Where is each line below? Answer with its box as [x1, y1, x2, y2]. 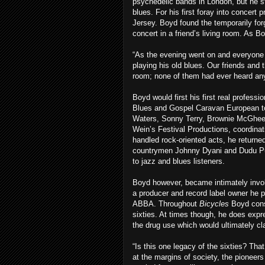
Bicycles [199, 199, 229, 208]
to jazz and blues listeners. [132, 157, 225, 166]
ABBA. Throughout [132, 199, 199, 208]
